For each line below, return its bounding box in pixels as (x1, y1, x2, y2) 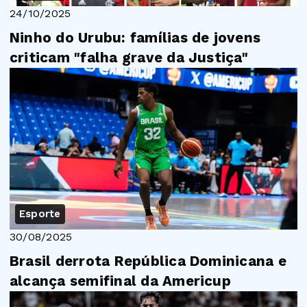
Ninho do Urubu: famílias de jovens (10, 29, 261, 46)
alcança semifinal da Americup (10, 273, 231, 289)
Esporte (19, 208, 61, 220)
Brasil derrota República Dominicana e (10, 253, 286, 269)
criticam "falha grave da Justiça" (10, 49, 248, 66)
